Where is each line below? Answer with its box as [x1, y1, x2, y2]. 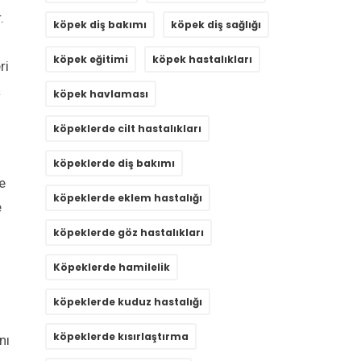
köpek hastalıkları [152, 52, 252, 67]
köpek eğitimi [53, 52, 128, 67]
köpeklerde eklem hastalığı [53, 191, 202, 205]
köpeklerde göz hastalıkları [53, 226, 204, 240]
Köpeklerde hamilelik [53, 260, 170, 275]
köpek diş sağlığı [171, 18, 261, 32]
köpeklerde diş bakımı [53, 156, 175, 171]
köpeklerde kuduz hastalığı [53, 295, 202, 309]
